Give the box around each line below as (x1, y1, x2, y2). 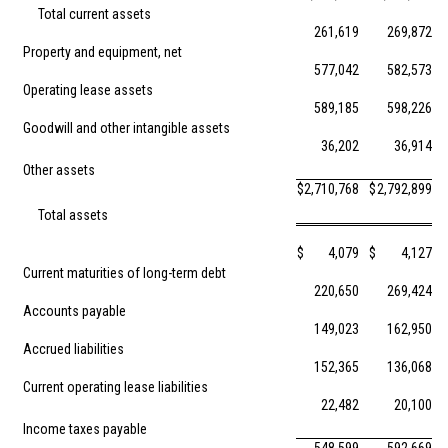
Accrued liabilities (23, 341, 124, 357)
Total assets (38, 207, 108, 223)
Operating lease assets (23, 82, 153, 98)
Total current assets (38, 6, 151, 22)
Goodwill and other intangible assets (23, 120, 230, 136)
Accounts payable (23, 303, 126, 319)
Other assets (23, 162, 95, 178)
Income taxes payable (23, 421, 147, 437)
